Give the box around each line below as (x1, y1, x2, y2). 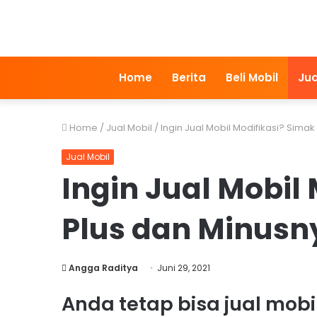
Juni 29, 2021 (157, 261, 210, 274)
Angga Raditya (69, 261, 138, 274)
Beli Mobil (226, 69, 278, 85)
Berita (172, 69, 206, 85)
